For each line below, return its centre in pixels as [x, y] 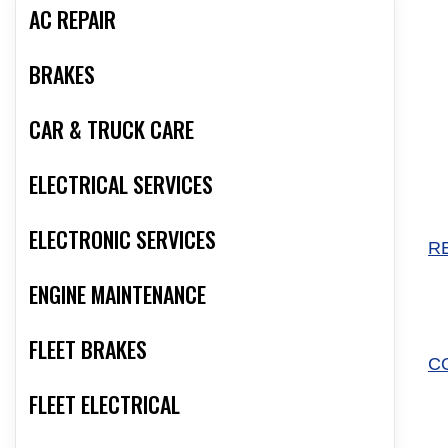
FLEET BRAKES [88, 349]
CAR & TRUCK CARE [111, 129]
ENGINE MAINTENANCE [117, 294]
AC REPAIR [72, 19]
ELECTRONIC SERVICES [122, 239]
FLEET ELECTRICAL [104, 404]
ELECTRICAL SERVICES [121, 184]
